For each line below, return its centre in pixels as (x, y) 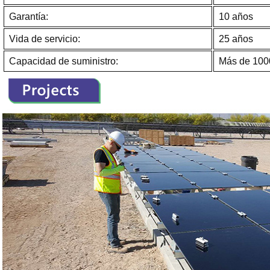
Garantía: (28, 16)
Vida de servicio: (44, 39)
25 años (236, 39)
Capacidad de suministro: (63, 61)
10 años (236, 16)
